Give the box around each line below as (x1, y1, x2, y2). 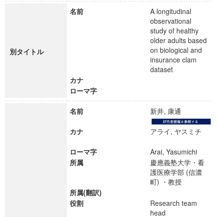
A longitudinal (150, 6, 191, 16)
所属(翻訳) (70, 187, 102, 197)
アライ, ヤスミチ (150, 126, 201, 136)
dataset (150, 64, 182, 74)
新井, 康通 (150, 106, 190, 116)
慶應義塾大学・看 (150, 157, 204, 167)
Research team (150, 198, 197, 208)
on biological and (150, 45, 202, 55)
